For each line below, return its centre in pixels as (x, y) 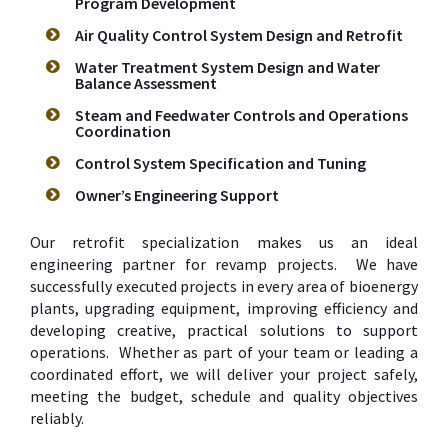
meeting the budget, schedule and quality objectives (224, 396)
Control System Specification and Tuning (220, 163)
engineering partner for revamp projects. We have (224, 264)
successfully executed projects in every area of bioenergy (224, 286)
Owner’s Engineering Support (177, 195)
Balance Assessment (146, 83)
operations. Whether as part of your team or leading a (224, 352)
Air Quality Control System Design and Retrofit (239, 35)
